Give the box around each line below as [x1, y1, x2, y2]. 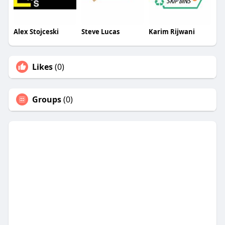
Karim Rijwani [149, 27, 195, 37]
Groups [32, 94, 61, 105]
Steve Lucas [81, 27, 120, 37]
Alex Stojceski [13, 27, 59, 37]
